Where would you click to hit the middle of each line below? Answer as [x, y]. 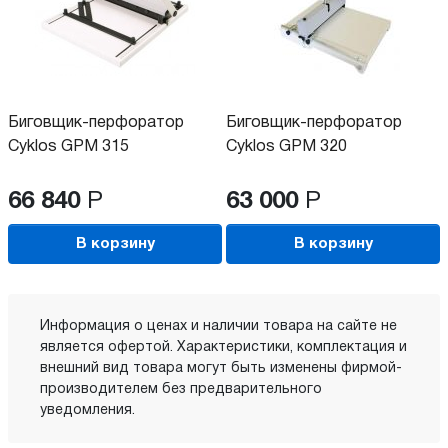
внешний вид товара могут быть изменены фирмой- [221, 369]
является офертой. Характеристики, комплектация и [223, 348]
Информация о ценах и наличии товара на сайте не [218, 327]
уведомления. [87, 411]
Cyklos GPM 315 [68, 147]
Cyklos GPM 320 [286, 147]
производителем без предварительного [181, 390]
